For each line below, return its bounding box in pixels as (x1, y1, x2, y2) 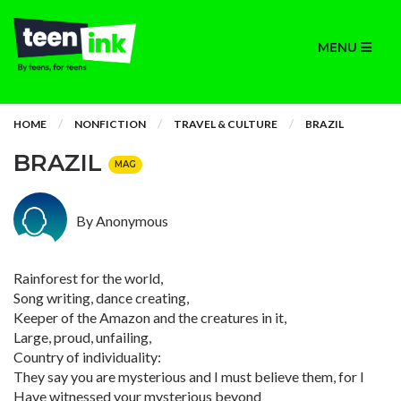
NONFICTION (74, 117, 146, 131)
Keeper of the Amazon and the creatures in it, (13, 309, 286, 326)
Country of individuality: (13, 348, 161, 365)
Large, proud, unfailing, (13, 328, 151, 346)
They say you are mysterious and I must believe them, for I (13, 368, 364, 385)
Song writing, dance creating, (13, 289, 189, 306)
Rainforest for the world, (13, 269, 163, 286)
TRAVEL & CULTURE (174, 117, 277, 131)
